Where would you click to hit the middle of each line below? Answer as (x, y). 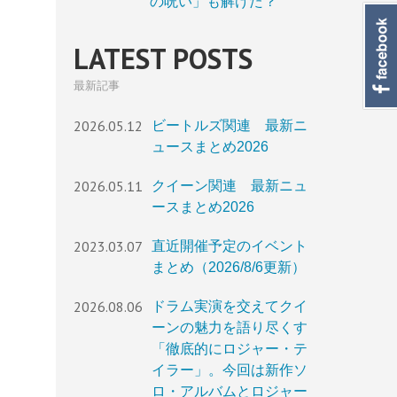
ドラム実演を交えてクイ (230, 307)
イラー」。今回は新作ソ (230, 370)
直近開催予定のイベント (230, 246)
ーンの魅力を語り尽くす (230, 328)
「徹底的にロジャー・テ (230, 349)
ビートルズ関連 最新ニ (230, 126)
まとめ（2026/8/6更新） (229, 268)
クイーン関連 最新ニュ (230, 186)
